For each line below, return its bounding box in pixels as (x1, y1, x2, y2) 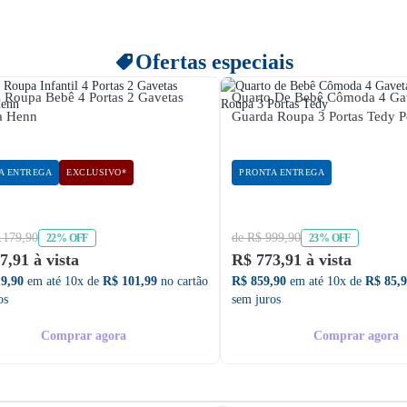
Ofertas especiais (135, 50, 293, 74)
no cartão (157, 274, 208, 288)
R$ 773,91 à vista (232, 251, 352, 269)
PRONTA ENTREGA (239, 167, 324, 177)
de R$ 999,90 (232, 231, 301, 244)
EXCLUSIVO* (66, 167, 126, 177)
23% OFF (309, 232, 351, 244)
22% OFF (46, 232, 88, 244)
